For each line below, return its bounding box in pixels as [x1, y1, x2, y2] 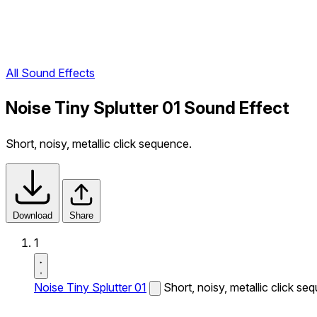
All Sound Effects [6, 66, 95, 81]
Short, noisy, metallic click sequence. [6, 137, 192, 151]
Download [13, 210, 52, 221]
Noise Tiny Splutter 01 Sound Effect [6, 98, 289, 119]
